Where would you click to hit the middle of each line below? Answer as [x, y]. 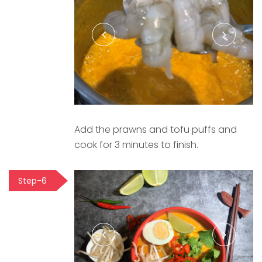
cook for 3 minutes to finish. [136, 144]
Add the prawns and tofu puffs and [156, 129]
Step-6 [32, 180]
